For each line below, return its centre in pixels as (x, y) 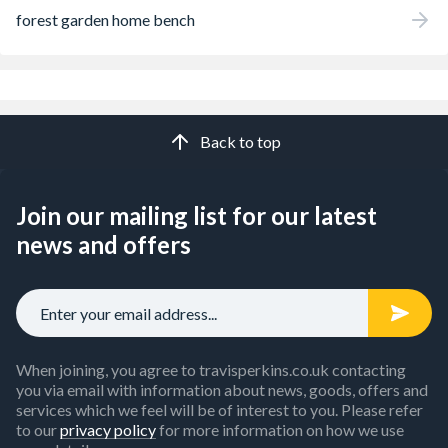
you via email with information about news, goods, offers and (222, 389)
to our (38, 429)
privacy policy (108, 429)
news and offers (103, 244)
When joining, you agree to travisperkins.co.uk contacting (211, 369)
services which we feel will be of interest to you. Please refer (219, 409)
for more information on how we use (280, 429)
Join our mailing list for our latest (196, 215)
